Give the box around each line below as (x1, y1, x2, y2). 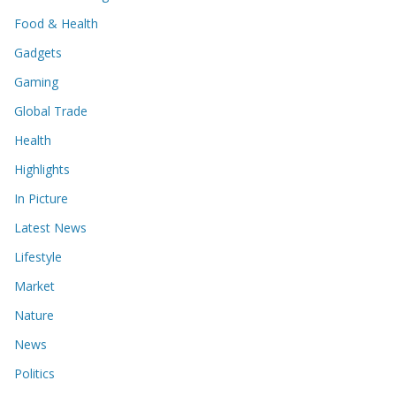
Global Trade (14, 103, 88, 119)
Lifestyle (14, 248, 62, 265)
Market (14, 278, 55, 294)
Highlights (14, 161, 70, 178)
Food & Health (14, 15, 98, 32)
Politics (14, 365, 55, 382)
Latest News (14, 219, 87, 236)
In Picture (14, 190, 68, 207)
